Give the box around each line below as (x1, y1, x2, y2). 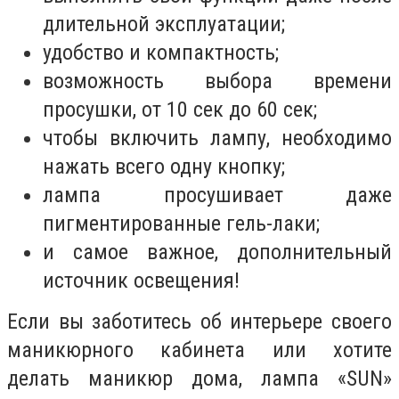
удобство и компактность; (43, 40, 279, 66)
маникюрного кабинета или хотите (7, 338, 392, 363)
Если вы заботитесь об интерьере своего (7, 309, 392, 335)
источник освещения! (43, 268, 240, 294)
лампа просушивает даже (43, 183, 392, 208)
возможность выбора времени (43, 69, 392, 94)
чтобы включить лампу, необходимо (43, 126, 392, 151)
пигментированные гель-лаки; (43, 211, 320, 237)
